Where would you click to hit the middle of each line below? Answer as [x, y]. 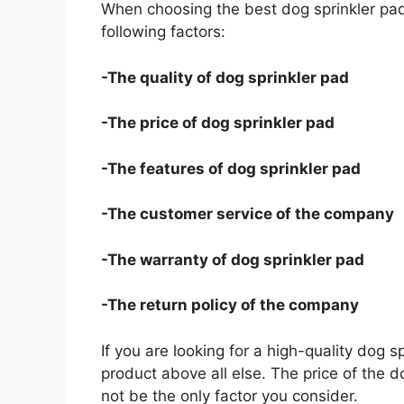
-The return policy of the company [230, 305]
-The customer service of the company [248, 214]
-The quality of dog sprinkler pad [225, 77]
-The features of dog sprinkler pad [231, 168]
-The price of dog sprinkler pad [218, 123]
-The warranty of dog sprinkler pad [233, 259]
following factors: [163, 32]
